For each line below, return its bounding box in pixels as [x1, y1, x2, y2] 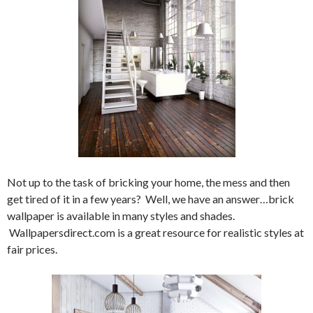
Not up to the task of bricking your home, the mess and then [7, 175, 290, 189]
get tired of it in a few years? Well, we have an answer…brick [7, 192, 294, 205]
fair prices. [7, 242, 57, 256]
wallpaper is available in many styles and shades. [7, 209, 235, 222]
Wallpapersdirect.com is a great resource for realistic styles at [7, 226, 304, 239]
